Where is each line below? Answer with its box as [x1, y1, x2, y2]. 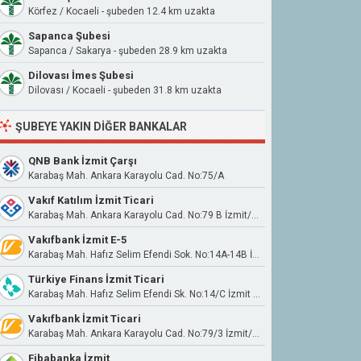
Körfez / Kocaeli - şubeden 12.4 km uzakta [28, 6, 215, 17]
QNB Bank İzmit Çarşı [28, 155, 137, 167]
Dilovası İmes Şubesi [28, 69, 134, 81]
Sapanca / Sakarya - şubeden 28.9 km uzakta [28, 45, 227, 56]
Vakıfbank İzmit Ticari [28, 313, 141, 325]
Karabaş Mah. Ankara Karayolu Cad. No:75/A [28, 170, 224, 181]
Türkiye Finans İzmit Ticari [28, 273, 164, 285]
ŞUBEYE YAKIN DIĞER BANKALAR [15, 120, 187, 133]
